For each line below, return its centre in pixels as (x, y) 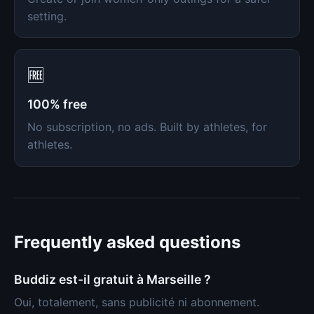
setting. (47, 16)
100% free (57, 104)
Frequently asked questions (127, 242)
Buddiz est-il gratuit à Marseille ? (112, 279)
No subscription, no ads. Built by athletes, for (147, 127)
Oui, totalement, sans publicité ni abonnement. (137, 302)
